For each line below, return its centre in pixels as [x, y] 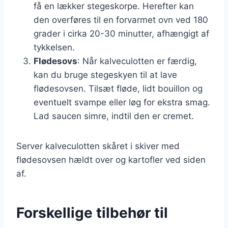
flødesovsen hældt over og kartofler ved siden [111, 160]
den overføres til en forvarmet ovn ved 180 [121, 20]
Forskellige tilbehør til [92, 212]
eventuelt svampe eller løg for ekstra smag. [122, 102]
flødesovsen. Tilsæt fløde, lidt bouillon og [118, 88]
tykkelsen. [54, 47]
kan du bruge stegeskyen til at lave [105, 75]
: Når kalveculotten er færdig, [137, 61]
